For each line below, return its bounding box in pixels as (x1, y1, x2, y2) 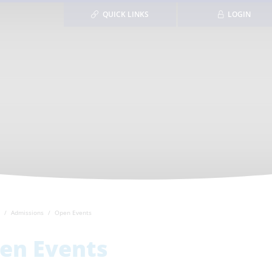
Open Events (54, 208, 92, 217)
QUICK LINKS (103, 9, 149, 19)
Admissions (10, 208, 44, 217)
